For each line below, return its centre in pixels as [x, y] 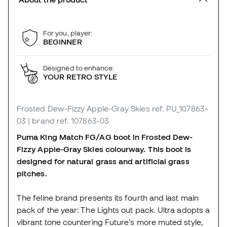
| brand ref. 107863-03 [68, 120]
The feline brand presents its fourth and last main [108, 197]
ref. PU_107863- [180, 108]
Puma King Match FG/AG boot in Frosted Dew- [105, 137]
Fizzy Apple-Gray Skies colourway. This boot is [104, 149]
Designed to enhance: [79, 68]
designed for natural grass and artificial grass [103, 161]
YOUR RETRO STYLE [80, 77]
